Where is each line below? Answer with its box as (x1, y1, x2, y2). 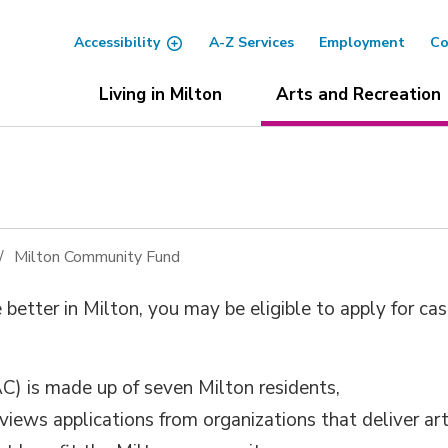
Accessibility (73, 33, 160, 52)
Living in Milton (98, 83, 222, 106)
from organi (159, 407, 256, 433)
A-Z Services (208, 33, 294, 52)
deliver (362, 407, 425, 433)
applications (53, 407, 160, 433)
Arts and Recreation (275, 83, 441, 106)
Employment (318, 33, 405, 52)
